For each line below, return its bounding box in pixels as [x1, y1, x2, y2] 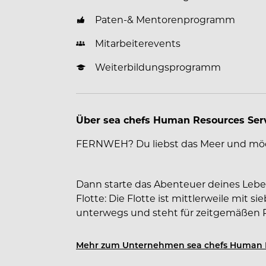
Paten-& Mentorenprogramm [95, 13, 235, 26]
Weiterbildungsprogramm [95, 61, 221, 73]
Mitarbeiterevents [95, 37, 180, 49]
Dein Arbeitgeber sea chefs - [76, 246, 218, 259]
